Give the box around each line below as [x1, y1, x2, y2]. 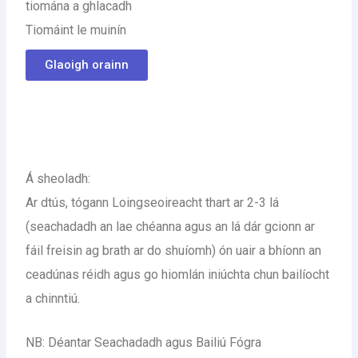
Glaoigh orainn [45, 57, 129, 72]
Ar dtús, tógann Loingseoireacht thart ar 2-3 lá [26, 194, 280, 210]
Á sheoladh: [26, 170, 91, 186]
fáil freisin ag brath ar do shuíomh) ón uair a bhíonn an [26, 242, 322, 258]
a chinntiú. [26, 290, 81, 306]
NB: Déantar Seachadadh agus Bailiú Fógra [26, 335, 262, 351]
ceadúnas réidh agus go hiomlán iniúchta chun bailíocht [26, 266, 330, 282]
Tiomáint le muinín [26, 22, 127, 38]
